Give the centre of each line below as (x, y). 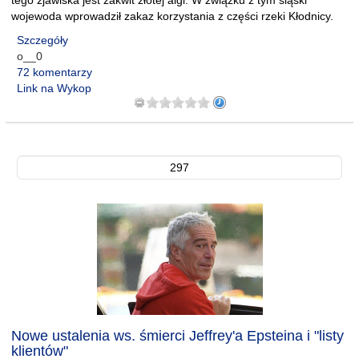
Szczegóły (42, 40)
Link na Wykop (54, 88)
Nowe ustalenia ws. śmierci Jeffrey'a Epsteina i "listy (177, 336)
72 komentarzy (54, 72)
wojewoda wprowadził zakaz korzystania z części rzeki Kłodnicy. (172, 16)
